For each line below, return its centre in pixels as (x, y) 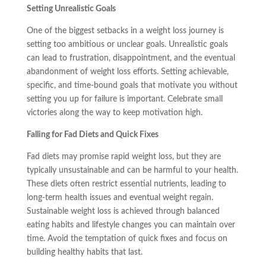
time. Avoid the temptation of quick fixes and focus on (127, 239)
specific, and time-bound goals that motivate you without (132, 86)
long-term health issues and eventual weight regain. (120, 198)
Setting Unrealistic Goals (71, 9)
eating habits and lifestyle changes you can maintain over (131, 225)
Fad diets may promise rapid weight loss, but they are (123, 157)
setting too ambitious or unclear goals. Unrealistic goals (127, 45)
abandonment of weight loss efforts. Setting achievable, (127, 72)
